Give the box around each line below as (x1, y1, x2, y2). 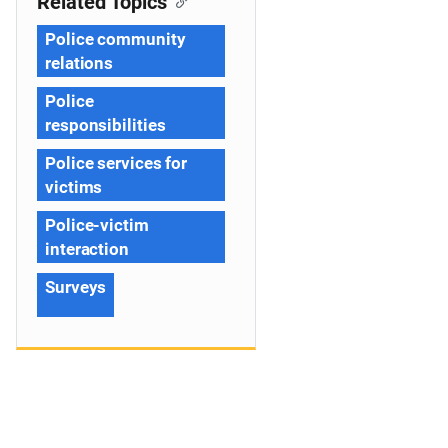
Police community (45, 29, 186, 49)
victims (45, 177, 103, 197)
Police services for (45, 153, 188, 173)
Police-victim (45, 215, 149, 235)
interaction (45, 239, 129, 259)
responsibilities (45, 115, 166, 135)
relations (45, 53, 114, 73)
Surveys (45, 277, 107, 297)
